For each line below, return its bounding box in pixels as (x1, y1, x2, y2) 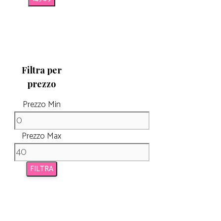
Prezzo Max (22, 129, 61, 143)
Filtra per (21, 64, 62, 76)
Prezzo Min (22, 97, 61, 111)
